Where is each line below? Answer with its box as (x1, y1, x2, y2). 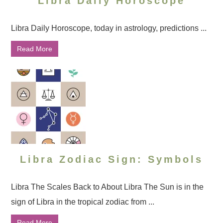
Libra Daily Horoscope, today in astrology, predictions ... (11, 24, 207, 32)
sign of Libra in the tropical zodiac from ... (11, 198, 155, 206)
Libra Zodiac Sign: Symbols (20, 154, 203, 165)
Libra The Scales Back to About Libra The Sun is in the (11, 183, 204, 191)
